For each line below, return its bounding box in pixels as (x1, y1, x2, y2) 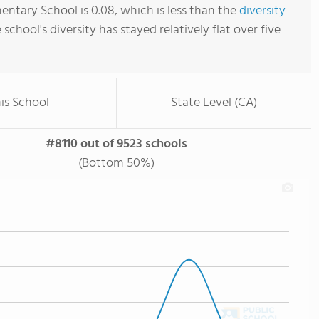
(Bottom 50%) (78, 153, 155, 174)
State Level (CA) (171, 93, 257, 113)
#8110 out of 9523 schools (46, 134, 187, 155)
